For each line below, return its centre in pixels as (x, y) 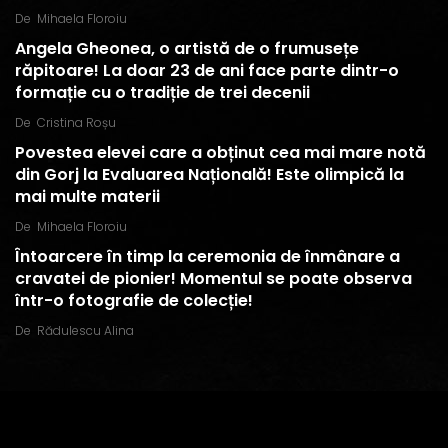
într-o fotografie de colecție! (134, 300)
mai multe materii (87, 196)
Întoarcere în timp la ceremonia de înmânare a (207, 256)
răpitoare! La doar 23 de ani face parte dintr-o (207, 70)
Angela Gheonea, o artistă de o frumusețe (187, 48)
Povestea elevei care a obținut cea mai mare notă (220, 152)
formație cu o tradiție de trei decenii (162, 92)
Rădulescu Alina (85, 330)
